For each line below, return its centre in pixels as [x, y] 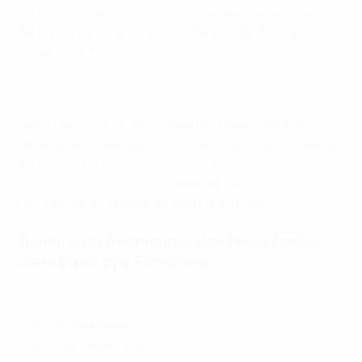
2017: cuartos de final [82, 345]
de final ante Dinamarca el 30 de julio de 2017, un [161, 32]
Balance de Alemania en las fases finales [172, 241]
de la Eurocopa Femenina [114, 262]
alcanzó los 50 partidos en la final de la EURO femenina [179, 143]
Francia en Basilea [73, 182]
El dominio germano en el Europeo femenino [131, 296]
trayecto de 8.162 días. [84, 51]
